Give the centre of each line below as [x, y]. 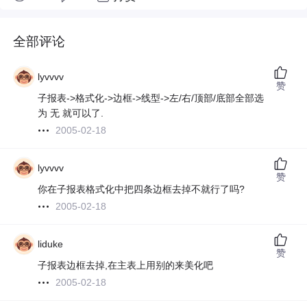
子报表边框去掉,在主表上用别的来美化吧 [126, 266]
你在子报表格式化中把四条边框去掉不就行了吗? [142, 189]
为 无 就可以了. [71, 113]
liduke [51, 244]
